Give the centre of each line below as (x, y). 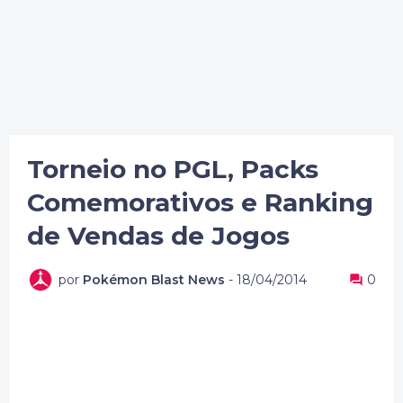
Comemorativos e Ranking (200, 202)
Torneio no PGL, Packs (173, 169)
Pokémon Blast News (154, 279)
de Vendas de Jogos (158, 236)
